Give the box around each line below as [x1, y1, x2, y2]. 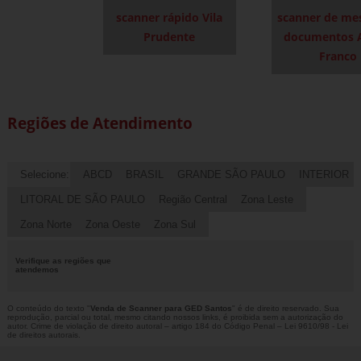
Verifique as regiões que [15, 255, 111, 265]
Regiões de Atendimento [6, 113, 193, 134]
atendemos [15, 264, 59, 274]
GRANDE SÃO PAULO [176, 168, 285, 180]
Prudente [143, 29, 196, 45]
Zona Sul [153, 218, 196, 230]
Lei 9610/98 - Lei [284, 321, 348, 330]
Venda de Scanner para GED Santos [89, 303, 232, 313]
